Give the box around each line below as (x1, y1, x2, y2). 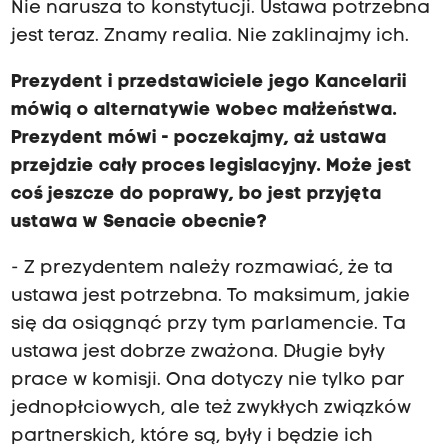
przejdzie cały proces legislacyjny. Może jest (10, 157, 412, 177)
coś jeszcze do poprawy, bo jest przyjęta (10, 185, 382, 205)
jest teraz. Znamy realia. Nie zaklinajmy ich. (10, 26, 409, 46)
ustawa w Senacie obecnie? (10, 213, 267, 233)
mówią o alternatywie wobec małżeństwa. (10, 101, 397, 121)
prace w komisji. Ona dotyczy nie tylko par (10, 371, 405, 391)
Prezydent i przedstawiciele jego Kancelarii (10, 73, 407, 93)
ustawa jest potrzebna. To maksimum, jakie (10, 287, 410, 307)
